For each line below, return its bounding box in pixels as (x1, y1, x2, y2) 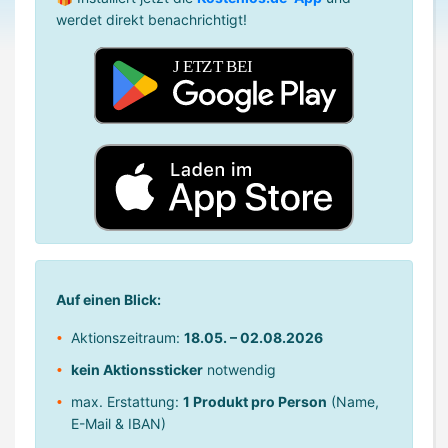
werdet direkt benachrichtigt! (56, 11, 247, 28)
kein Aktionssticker (71, 360, 203, 378)
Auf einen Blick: (56, 290, 161, 308)
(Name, (327, 392, 379, 410)
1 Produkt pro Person (183, 392, 327, 410)
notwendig (203, 360, 276, 378)
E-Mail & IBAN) (71, 414, 166, 432)
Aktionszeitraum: (71, 328, 184, 346)
